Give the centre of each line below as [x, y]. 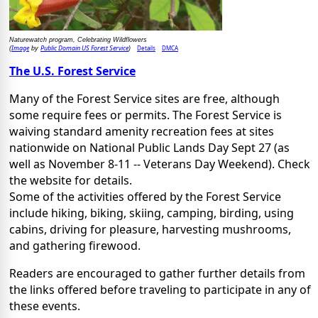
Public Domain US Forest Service [84, 48]
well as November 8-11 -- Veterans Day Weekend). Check [160, 164]
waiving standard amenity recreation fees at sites [142, 131]
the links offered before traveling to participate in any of [160, 289]
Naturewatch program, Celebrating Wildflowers [78, 39]
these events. [45, 306]
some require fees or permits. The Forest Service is [146, 115]
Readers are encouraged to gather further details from [157, 273]
